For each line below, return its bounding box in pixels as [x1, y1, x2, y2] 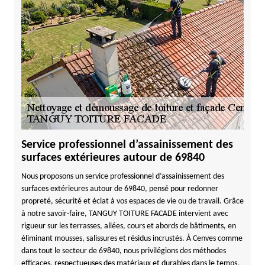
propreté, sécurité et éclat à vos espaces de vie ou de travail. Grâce [21, 197, 244, 206]
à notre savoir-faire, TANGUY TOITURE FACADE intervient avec [21, 209, 228, 218]
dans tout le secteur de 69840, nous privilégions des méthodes [21, 247, 226, 256]
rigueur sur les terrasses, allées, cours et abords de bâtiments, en [21, 222, 236, 231]
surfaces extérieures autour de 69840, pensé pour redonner [21, 185, 218, 193]
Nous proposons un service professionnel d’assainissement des [21, 172, 224, 181]
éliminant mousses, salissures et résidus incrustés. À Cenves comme [21, 234, 243, 243]
